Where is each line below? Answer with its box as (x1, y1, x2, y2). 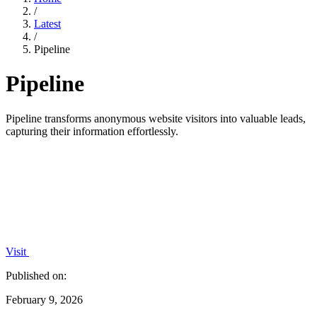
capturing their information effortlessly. (6, 125, 178, 137)
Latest (34, 18, 61, 30)
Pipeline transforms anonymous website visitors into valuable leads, (6, 112, 306, 125)
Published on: (6, 269, 67, 282)
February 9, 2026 (6, 293, 83, 306)
